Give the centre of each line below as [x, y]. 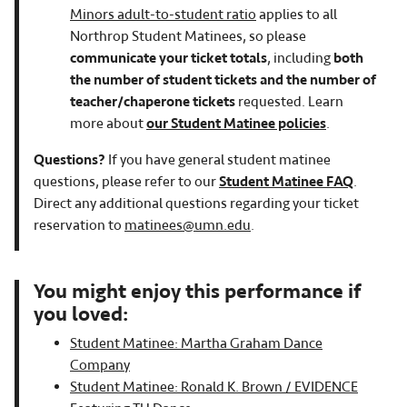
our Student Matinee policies [236, 123]
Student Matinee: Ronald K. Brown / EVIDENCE [214, 387]
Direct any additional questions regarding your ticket [196, 203]
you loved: [83, 313]
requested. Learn [289, 101]
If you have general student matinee [219, 159]
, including [300, 58]
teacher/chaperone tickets [153, 101]
